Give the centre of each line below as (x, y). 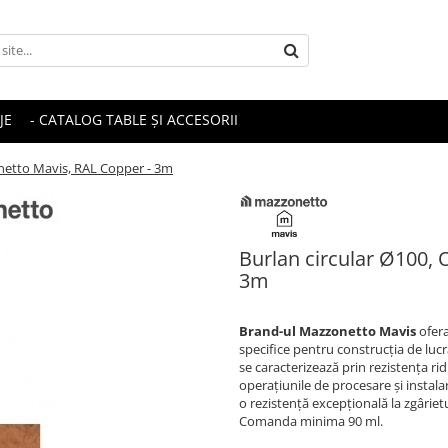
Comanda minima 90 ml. (311, 420)
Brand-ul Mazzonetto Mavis (327, 330)
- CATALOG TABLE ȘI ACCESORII (134, 119)
